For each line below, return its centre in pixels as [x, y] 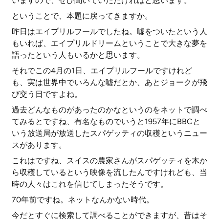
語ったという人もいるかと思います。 [78, 55]
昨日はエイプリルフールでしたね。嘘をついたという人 [109, 32]
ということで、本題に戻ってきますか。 [82, 16]
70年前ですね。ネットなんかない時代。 [83, 200]
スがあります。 [39, 145]
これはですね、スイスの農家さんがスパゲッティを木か [109, 161]
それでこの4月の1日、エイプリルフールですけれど [102, 71]
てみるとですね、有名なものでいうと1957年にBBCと [106, 121]
